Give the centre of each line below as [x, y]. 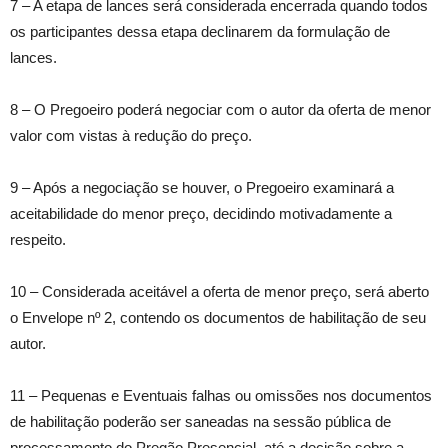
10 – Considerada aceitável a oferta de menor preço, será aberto [219, 292]
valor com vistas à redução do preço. [131, 136]
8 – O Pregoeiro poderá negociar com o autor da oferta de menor [220, 110]
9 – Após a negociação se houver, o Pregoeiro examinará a [202, 188]
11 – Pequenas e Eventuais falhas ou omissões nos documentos [221, 396]
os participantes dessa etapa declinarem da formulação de [200, 32]
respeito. [38, 240]
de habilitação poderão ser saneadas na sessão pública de [200, 422]
